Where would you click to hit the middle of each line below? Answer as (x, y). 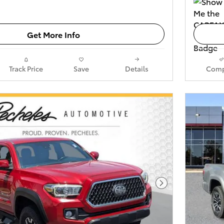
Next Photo (182, 188)
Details (137, 69)
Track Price (26, 69)
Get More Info (53, 34)
